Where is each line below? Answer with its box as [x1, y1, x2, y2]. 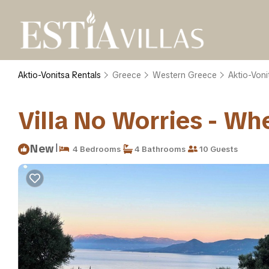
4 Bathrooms [133, 144, 186, 154]
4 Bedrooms [69, 144, 121, 154]
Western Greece [153, 70, 217, 80]
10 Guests [198, 144, 238, 154]
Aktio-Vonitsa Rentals [18, 70, 103, 80]
